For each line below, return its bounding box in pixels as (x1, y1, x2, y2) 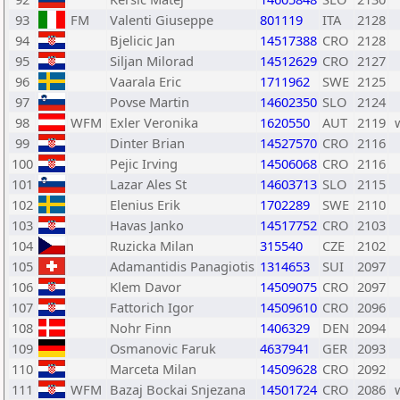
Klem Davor (110, 278, 181, 296)
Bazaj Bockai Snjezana (110, 380, 246, 398)
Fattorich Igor (110, 298, 194, 316)
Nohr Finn (110, 319, 171, 337)
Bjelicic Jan (110, 31, 175, 49)
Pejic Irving (110, 154, 178, 172)
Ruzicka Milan (110, 237, 194, 254)
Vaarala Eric (110, 72, 181, 90)
